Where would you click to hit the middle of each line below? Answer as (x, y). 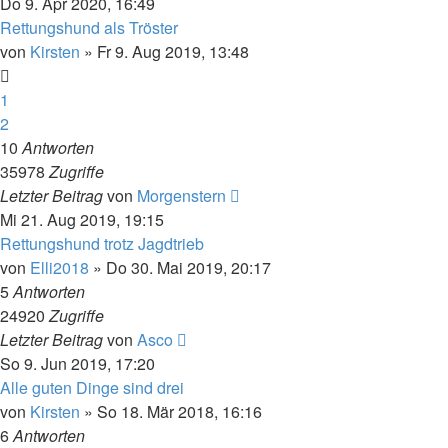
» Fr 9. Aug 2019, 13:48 (164, 51)
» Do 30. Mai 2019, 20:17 (180, 267)
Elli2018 (59, 267)
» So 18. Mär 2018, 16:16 (171, 411)
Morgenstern (181, 195)
